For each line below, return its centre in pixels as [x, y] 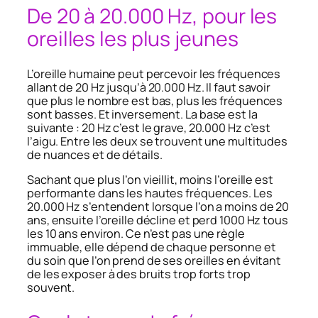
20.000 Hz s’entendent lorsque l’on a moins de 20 [158, 206]
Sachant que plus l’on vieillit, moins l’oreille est [150, 179]
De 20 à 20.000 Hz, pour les [152, 16]
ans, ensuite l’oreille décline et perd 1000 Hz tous [158, 220]
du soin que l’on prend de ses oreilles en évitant [154, 260]
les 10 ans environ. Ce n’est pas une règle [136, 233]
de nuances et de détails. [95, 154]
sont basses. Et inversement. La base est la [142, 114]
